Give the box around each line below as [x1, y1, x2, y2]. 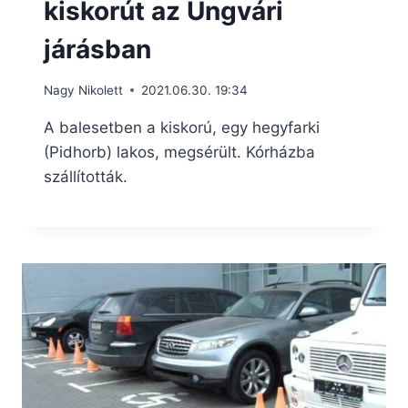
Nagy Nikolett [44, 82, 123, 97]
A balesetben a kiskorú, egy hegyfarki [44, 117, 320, 137]
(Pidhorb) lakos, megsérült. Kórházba [44, 142, 315, 161]
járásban [44, 34, 151, 66]
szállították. [44, 167, 127, 186]
